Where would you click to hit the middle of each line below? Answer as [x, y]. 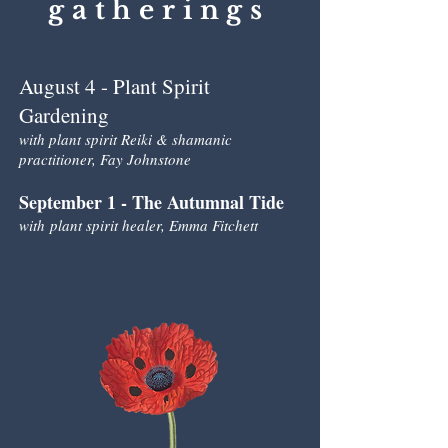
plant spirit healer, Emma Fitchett [151, 225]
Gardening [64, 115]
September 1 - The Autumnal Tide [151, 202]
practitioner [55, 159]
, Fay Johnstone [141, 159]
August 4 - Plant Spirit [114, 86]
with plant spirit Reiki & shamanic [125, 139]
